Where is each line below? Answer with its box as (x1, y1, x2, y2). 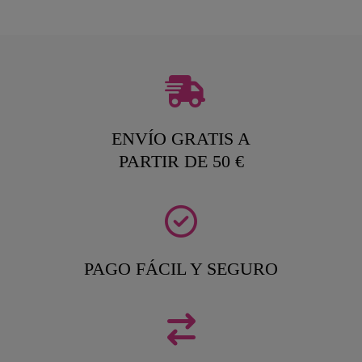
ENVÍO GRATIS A (112, 128, 250, 149)
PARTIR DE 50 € (118, 150, 244, 171)
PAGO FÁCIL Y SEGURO (84, 258, 278, 279)
